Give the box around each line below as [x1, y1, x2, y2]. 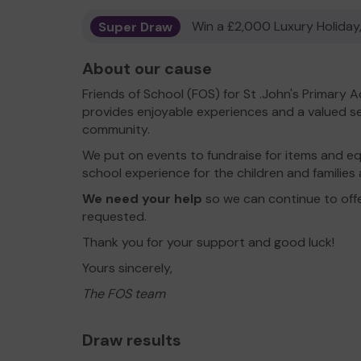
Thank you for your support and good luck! [82, 234, 334, 251]
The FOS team [82, 285, 165, 302]
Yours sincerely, [82, 259, 172, 276]
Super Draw [98, 18, 172, 35]
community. [82, 121, 153, 138]
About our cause [82, 58, 212, 79]
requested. [82, 208, 153, 225]
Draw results [82, 330, 181, 351]
